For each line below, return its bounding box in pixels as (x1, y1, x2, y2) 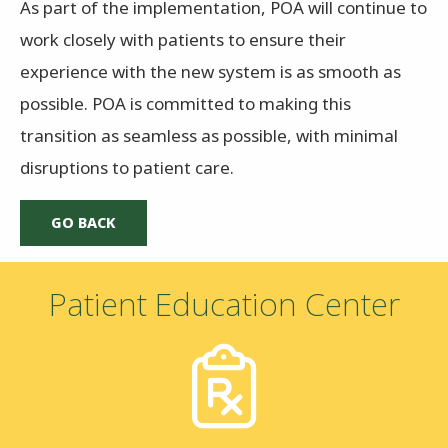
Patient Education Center (48, 281, 400, 325)
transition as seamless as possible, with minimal (20, 123, 398, 147)
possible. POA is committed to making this (20, 91, 351, 115)
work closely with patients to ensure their (20, 27, 346, 51)
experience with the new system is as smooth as (20, 59, 401, 83)
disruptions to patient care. (20, 155, 234, 179)
